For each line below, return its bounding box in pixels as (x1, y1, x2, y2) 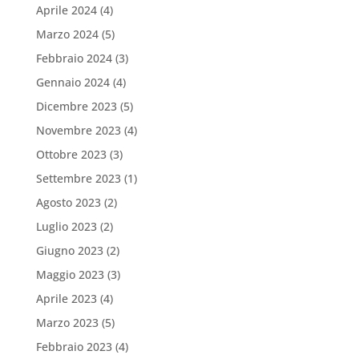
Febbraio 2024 (35, 50, 112, 66)
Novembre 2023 (35, 122, 121, 138)
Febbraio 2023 (35, 338, 112, 354)
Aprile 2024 (35, 2, 97, 18)
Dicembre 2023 (35, 98, 117, 114)
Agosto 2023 (35, 194, 101, 210)
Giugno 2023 (35, 242, 103, 258)
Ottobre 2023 (35, 146, 107, 162)
